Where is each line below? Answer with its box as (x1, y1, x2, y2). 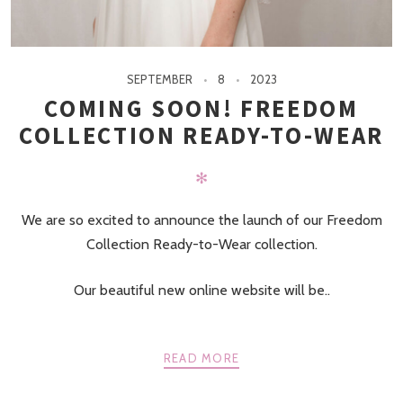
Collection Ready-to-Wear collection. (85, 236, 318, 253)
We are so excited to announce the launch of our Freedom (21, 211, 382, 228)
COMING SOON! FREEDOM (44, 94, 359, 123)
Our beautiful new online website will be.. (73, 282, 330, 299)
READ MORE (163, 350, 240, 365)
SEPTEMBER (126, 72, 193, 86)
